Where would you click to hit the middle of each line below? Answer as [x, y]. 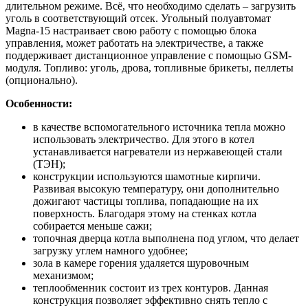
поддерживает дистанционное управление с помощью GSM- [148, 56]
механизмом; [63, 276]
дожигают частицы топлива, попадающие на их [146, 201]
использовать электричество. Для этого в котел [144, 140]
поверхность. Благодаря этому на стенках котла [145, 214]
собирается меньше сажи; [92, 226]
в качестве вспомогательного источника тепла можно [159, 127]
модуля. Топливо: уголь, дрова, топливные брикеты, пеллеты [150, 68]
